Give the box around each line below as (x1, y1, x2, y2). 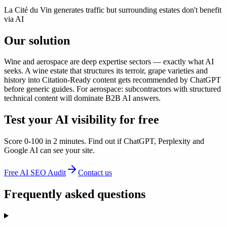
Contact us (78, 168, 112, 177)
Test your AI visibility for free (4, 113, 159, 127)
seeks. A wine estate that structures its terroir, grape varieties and (4, 66, 208, 75)
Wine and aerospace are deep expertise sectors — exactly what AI (4, 57, 214, 66)
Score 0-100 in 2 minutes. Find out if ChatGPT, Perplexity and (4, 137, 204, 146)
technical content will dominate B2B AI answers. (4, 94, 161, 103)
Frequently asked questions (4, 187, 145, 201)
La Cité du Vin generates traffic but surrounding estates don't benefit (4, 5, 221, 14)
